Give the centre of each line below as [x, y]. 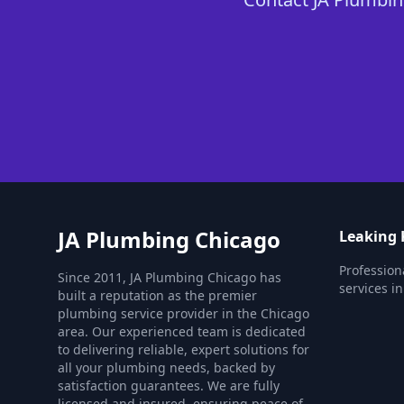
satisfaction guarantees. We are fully [169, 386]
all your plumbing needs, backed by [166, 367]
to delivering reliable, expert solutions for [184, 349]
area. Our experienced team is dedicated [182, 331]
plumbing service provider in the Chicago [184, 313]
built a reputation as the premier [157, 295]
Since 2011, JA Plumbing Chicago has [170, 277]
